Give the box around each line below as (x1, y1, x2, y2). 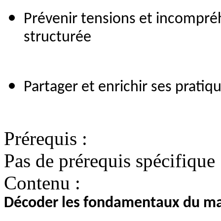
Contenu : (4, 172, 80, 194)
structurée (24, 30, 91, 51)
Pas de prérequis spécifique (4, 150, 215, 172)
